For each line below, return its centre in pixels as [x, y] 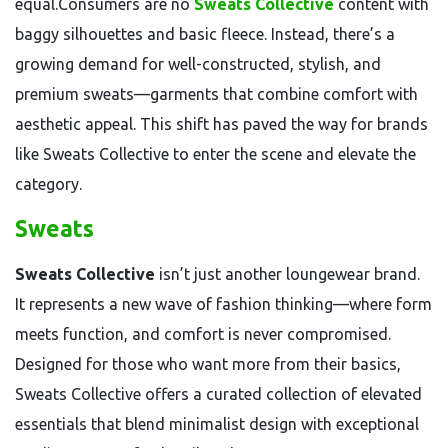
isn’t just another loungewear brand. [287, 274]
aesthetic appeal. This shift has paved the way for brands [221, 124]
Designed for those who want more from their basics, [208, 364]
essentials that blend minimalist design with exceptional [217, 424]
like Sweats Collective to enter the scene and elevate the [215, 154]
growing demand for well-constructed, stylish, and [198, 64]
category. [48, 184]
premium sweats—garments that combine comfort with [216, 94]
